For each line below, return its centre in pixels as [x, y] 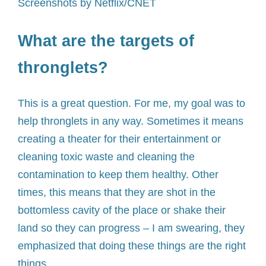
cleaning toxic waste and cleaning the [106, 157]
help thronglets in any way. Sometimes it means [131, 121]
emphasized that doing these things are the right [132, 246]
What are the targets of [106, 41]
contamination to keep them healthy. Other [118, 175]
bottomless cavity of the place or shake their [122, 210]
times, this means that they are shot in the [117, 193]
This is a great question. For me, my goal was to [132, 104]
